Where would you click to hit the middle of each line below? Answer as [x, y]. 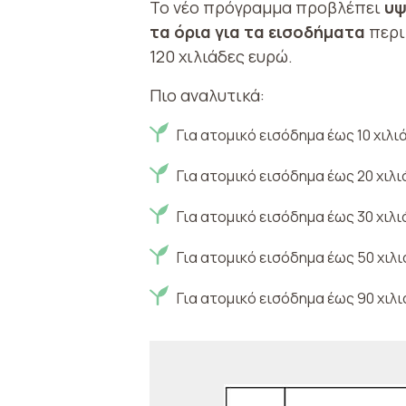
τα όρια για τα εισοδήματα [257, 31]
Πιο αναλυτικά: [207, 95]
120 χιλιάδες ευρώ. [221, 56]
